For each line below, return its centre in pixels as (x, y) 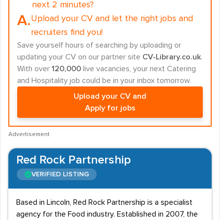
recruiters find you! (67, 32)
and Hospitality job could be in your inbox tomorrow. (104, 81)
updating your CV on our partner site (80, 57)
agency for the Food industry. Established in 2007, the (107, 214)
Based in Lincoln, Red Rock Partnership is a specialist (104, 202)
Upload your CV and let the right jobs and (112, 19)
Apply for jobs (110, 108)
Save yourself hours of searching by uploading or (99, 45)
